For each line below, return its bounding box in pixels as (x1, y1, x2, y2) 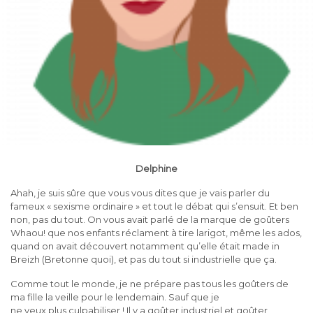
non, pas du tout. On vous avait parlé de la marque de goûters (10, 214, 289, 225)
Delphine (136, 163, 177, 174)
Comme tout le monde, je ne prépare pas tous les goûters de (10, 278, 289, 289)
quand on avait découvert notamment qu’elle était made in (10, 240, 279, 252)
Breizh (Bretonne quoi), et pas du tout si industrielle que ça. (10, 254, 279, 265)
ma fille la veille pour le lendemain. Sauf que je (10, 291, 219, 303)
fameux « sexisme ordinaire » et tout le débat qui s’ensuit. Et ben (10, 201, 298, 212)
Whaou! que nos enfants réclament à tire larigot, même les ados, (10, 227, 302, 238)
